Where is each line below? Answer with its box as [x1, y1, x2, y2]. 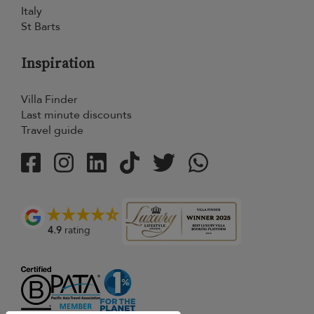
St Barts [21, 19, 60, 34]
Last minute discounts [21, 107, 132, 123]
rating [62, 224, 90, 238]
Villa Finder [21, 92, 78, 107]
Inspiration [21, 53, 95, 73]
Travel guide [21, 123, 83, 138]
